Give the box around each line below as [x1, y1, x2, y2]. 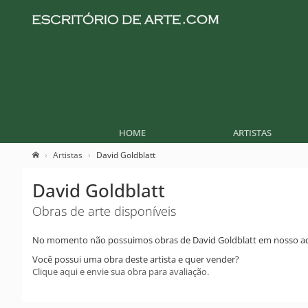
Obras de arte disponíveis [32, 203, 176, 219]
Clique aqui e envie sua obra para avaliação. [32, 265, 209, 278]
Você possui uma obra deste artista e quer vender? [32, 253, 239, 265]
